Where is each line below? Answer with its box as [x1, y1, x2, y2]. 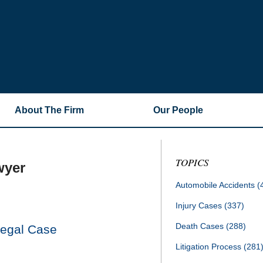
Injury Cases [176, 201, 224, 210]
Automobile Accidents [176, 180, 257, 190]
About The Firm [15, 105, 84, 115]
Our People [153, 105, 203, 115]
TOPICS [176, 156, 209, 169]
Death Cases [176, 221, 226, 231]
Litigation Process [176, 242, 244, 251]
